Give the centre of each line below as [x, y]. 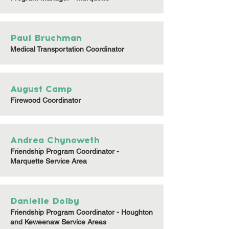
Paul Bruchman [46, 38]
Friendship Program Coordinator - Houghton [82, 212]
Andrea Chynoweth [55, 140]
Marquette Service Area [49, 161]
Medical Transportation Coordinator [67, 49]
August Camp [41, 89]
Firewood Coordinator [45, 100]
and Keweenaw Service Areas [58, 222]
